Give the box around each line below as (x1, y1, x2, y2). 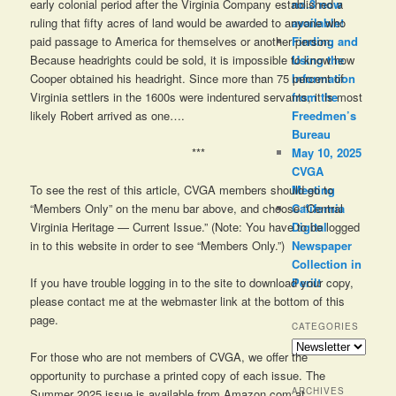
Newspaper (291, 236, 352, 254)
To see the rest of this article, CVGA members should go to (30, 180, 334, 198)
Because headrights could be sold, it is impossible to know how (30, 50, 355, 68)
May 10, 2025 (291, 143, 362, 161)
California (291, 199, 345, 217)
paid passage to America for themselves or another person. (30, 32, 334, 49)
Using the (291, 50, 344, 68)
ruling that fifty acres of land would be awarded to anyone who (30, 13, 346, 31)
